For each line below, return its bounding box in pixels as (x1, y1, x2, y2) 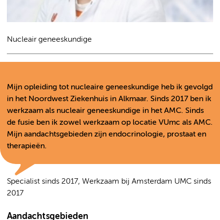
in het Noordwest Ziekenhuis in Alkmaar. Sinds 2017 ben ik (7, 95, 211, 104)
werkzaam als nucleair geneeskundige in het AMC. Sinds (7, 107, 204, 115)
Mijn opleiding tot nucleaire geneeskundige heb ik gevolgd (7, 83, 213, 92)
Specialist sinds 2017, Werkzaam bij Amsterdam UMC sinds (7, 178, 211, 186)
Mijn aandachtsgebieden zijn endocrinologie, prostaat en (7, 131, 206, 139)
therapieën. (7, 142, 47, 151)
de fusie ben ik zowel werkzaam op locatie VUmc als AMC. (7, 119, 213, 127)
